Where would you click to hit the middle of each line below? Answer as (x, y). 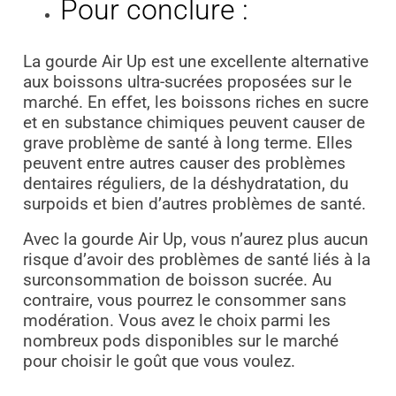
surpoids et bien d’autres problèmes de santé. (194, 204)
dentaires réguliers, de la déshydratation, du (185, 183)
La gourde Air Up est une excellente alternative (195, 61)
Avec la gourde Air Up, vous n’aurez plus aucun (195, 239)
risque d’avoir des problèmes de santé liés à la (196, 259)
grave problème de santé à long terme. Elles (187, 143)
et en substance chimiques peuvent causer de (194, 122)
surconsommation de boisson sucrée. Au (177, 280)
